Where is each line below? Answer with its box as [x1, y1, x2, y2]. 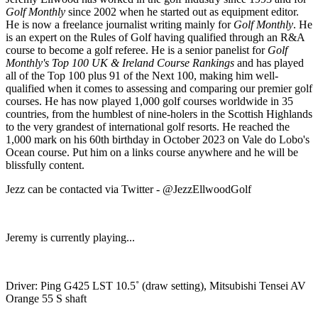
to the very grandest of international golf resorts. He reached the [6, 121, 290, 133]
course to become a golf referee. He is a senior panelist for [6, 44, 268, 57]
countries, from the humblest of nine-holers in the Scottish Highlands [6, 108, 312, 121]
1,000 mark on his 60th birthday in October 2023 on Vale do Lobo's [6, 133, 309, 146]
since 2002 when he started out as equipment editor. [65, 6, 299, 18]
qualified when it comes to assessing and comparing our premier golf [6, 82, 312, 95]
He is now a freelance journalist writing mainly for [6, 18, 234, 31]
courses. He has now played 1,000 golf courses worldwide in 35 [6, 95, 293, 108]
